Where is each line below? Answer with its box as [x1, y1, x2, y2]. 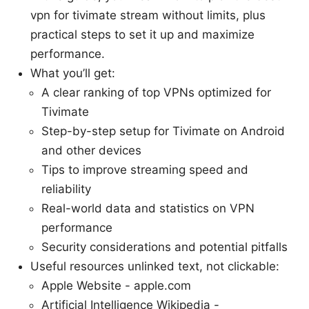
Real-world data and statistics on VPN [41, 201, 255, 216]
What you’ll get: [30, 66, 115, 81]
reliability [41, 182, 91, 197]
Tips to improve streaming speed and [41, 163, 248, 177]
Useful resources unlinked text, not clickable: [30, 259, 279, 274]
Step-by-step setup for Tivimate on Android [41, 124, 285, 139]
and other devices [41, 143, 141, 158]
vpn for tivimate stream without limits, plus [30, 8, 266, 23]
